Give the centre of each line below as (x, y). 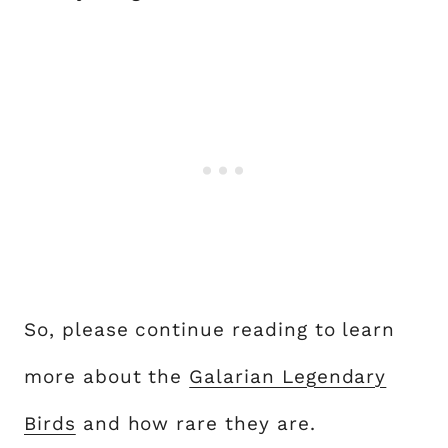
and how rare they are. (195, 423)
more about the (107, 376)
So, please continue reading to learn (210, 329)
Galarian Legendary (288, 376)
